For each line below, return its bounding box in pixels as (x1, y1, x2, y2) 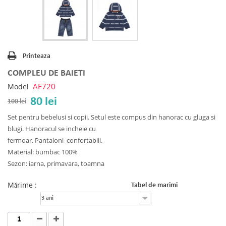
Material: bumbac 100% (8, 148, 78, 156)
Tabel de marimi (131, 182, 178, 189)
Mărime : (8, 181, 39, 190)
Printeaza (23, 52, 50, 60)
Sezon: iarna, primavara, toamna (8, 160, 104, 168)
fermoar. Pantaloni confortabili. (8, 137, 102, 145)
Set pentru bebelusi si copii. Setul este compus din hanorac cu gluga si (8, 114, 215, 122)
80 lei (30, 96, 57, 108)
